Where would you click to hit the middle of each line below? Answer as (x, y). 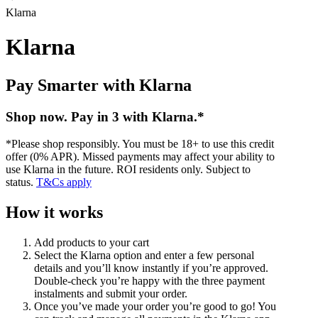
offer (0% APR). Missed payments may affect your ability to (140, 157)
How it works (54, 213)
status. (21, 182)
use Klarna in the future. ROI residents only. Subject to (128, 170)
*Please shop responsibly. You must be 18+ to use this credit (140, 144)
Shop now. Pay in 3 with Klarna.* (105, 116)
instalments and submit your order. (111, 294)
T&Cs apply (64, 182)
